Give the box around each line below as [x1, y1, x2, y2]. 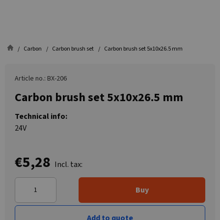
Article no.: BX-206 [15, 74, 67, 83]
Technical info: [15, 111, 67, 122]
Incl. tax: [55, 159, 82, 170]
